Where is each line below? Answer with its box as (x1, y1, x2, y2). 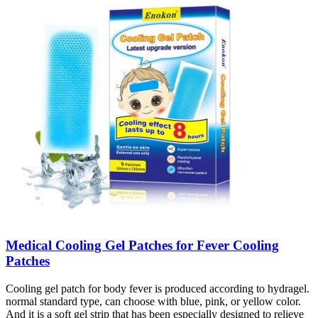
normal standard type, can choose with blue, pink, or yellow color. (6, 295, 301, 307)
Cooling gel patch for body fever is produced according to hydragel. (6, 282, 309, 295)
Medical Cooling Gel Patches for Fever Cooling (6, 237, 279, 253)
